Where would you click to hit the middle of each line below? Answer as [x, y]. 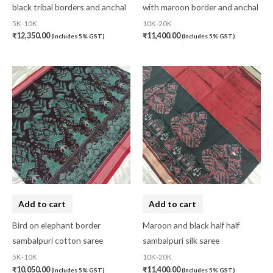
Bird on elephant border [56, 225]
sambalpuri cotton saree [58, 240]
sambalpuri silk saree [181, 240]
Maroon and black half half [191, 225]
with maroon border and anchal [200, 7]
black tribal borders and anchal [69, 7]
